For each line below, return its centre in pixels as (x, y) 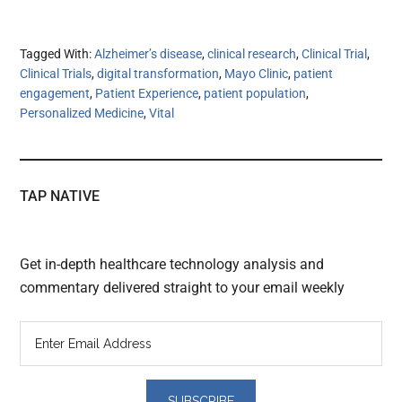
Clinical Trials (56, 74)
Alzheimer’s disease (149, 54)
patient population (255, 94)
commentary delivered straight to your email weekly (183, 288)
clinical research (252, 54)
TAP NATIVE (60, 197)
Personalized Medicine (82, 114)
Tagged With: (57, 54)
